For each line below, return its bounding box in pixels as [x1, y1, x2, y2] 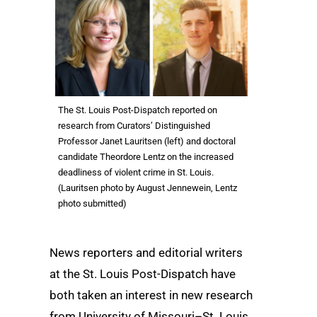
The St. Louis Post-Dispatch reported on [58, 105, 217, 115]
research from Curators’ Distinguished [58, 120, 210, 131]
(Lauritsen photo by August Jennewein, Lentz [58, 183, 237, 193]
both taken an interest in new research [50, 288, 253, 302]
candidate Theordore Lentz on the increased [58, 151, 234, 162]
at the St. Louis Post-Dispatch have [50, 267, 236, 281]
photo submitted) [58, 198, 127, 209]
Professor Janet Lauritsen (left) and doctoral [58, 136, 236, 146]
